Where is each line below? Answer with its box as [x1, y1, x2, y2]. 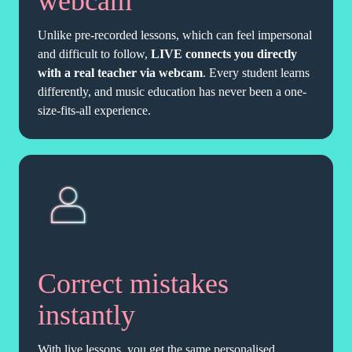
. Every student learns [203, 66, 310, 80]
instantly [38, 299, 135, 332]
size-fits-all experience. [38, 104, 151, 118]
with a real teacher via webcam [38, 66, 203, 80]
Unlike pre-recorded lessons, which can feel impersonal [38, 28, 312, 42]
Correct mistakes [38, 268, 229, 300]
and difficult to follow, [38, 47, 151, 61]
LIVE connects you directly [151, 47, 297, 61]
